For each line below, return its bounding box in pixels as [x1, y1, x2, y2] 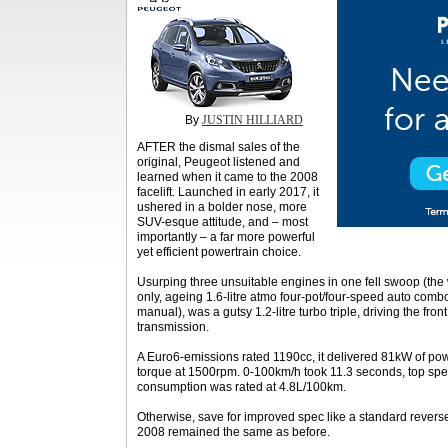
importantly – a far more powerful [137, 230, 315, 244]
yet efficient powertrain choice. [137, 245, 301, 259]
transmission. [137, 320, 209, 334]
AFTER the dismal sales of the [137, 140, 300, 154]
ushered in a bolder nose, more [137, 200, 307, 214]
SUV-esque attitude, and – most [137, 215, 308, 229]
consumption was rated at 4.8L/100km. [137, 380, 346, 394]
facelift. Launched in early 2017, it [137, 185, 319, 199]
